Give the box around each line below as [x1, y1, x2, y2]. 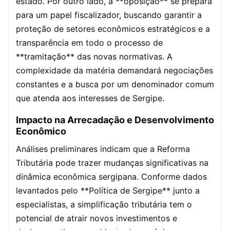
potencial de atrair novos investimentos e [16, 213, 177, 223]
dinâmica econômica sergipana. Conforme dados [16, 171, 207, 182]
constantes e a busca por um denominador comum [16, 79, 214, 89]
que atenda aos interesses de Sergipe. [16, 93, 164, 103]
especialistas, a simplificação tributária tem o [16, 199, 192, 209]
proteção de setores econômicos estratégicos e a [16, 24, 210, 34]
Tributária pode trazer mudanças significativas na [16, 158, 208, 168]
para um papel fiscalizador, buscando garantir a [16, 10, 202, 20]
